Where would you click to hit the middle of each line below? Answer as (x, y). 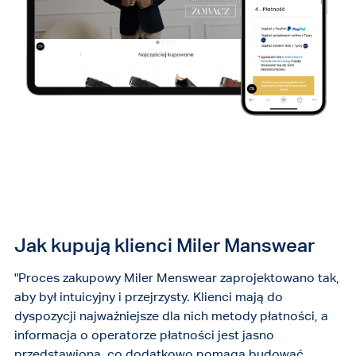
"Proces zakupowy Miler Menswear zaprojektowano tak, (176, 277)
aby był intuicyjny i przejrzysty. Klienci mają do (148, 296)
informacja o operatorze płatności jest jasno (144, 335)
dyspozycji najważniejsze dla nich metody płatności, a (171, 315)
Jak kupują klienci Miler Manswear (164, 244)
